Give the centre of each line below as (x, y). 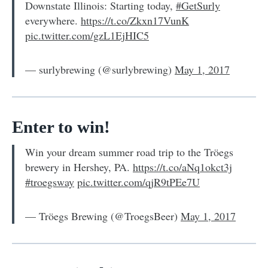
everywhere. (53, 20)
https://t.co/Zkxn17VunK (135, 20)
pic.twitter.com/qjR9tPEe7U (138, 182)
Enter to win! (61, 127)
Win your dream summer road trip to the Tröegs (129, 152)
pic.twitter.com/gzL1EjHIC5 (87, 35)
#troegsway (50, 182)
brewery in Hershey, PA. (79, 167)
